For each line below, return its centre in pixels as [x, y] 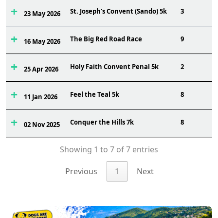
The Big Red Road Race [106, 39]
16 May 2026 [42, 41]
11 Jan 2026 [40, 97]
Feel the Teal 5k [95, 94]
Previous [81, 172]
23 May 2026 [42, 14]
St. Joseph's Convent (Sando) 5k [118, 11]
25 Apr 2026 [41, 69]
